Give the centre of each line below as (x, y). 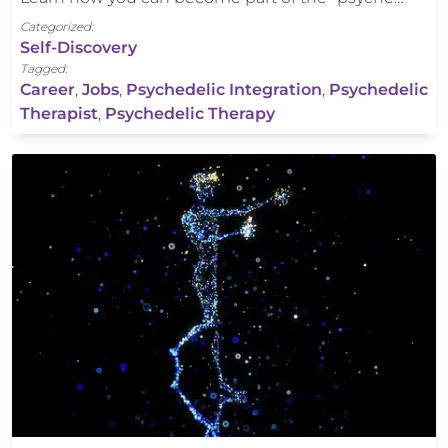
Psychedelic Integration (224, 90)
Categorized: (56, 27)
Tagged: (43, 69)
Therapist (59, 114)
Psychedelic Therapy (190, 114)
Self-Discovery (78, 48)
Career (47, 90)
